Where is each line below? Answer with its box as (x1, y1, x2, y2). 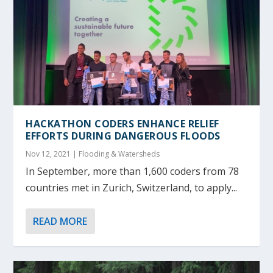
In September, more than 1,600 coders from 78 (26, 165, 239, 179)
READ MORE (33, 214, 88, 229)
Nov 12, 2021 (26, 149, 71, 160)
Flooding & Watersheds (79, 149, 160, 160)
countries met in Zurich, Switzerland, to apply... (26, 181, 238, 195)
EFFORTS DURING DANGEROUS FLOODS (26, 129, 221, 143)
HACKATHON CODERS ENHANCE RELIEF (26, 117, 219, 131)
